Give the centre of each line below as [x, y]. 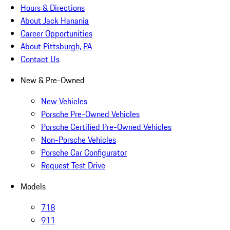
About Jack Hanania [55, 20]
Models [33, 186]
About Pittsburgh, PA [56, 46]
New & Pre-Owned [53, 80]
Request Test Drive [73, 165]
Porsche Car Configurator [84, 152]
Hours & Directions [53, 7]
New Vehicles [64, 101]
